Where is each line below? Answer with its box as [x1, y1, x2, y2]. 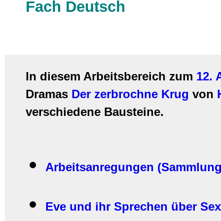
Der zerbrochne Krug [72, 87, 189, 101]
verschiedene [26, 105, 104, 118]
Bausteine [104, 105, 160, 118]
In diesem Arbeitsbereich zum [26, 70, 196, 83]
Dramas [26, 87, 72, 101]
